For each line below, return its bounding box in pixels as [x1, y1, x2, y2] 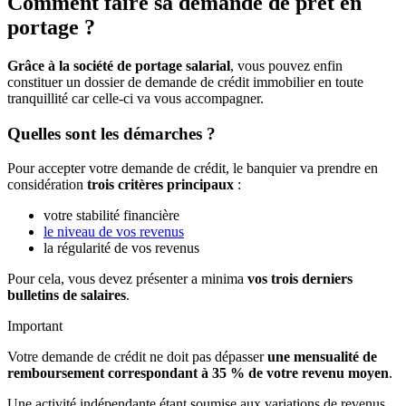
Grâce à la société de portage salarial [7, 58, 230, 73]
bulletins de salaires [7, 287, 126, 304]
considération [7, 177, 87, 193]
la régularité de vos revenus [43, 240, 199, 256]
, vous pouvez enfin [230, 58, 343, 73]
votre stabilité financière [43, 208, 179, 224]
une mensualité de [267, 349, 377, 365]
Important [7, 318, 63, 334]
